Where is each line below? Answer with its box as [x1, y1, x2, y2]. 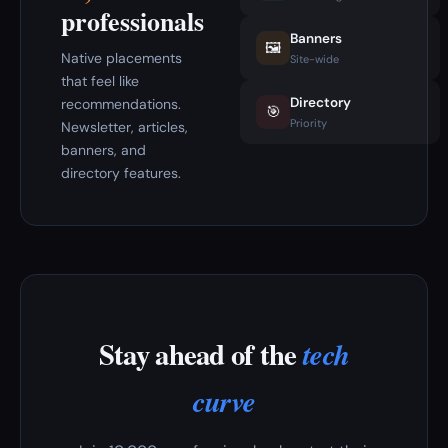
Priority [290, 116, 327, 130]
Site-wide [290, 52, 339, 66]
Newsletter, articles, [61, 118, 188, 136]
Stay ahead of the [98, 333, 303, 375]
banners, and [61, 141, 146, 159]
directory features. [61, 164, 181, 182]
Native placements [61, 49, 182, 67]
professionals [61, 2, 204, 40]
